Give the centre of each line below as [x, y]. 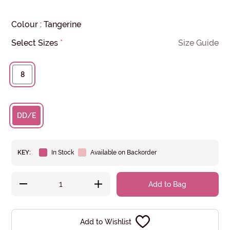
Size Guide [198, 43]
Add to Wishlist [106, 222]
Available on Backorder [124, 152]
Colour [25, 24]
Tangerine [63, 24]
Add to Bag [168, 184]
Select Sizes [35, 43]
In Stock [63, 152]
